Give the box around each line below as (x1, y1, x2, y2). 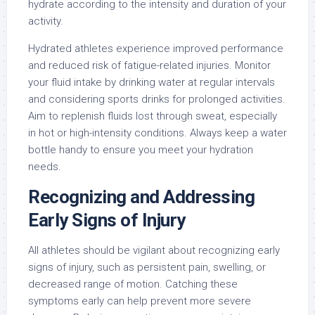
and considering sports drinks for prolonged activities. (28, 92, 285, 105)
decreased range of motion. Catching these (28, 277, 238, 290)
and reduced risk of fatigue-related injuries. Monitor (28, 58, 271, 72)
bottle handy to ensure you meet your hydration (28, 143, 253, 156)
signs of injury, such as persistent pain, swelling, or (28, 260, 266, 274)
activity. (28, 14, 63, 27)
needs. (28, 160, 61, 173)
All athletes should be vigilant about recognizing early (28, 243, 280, 257)
